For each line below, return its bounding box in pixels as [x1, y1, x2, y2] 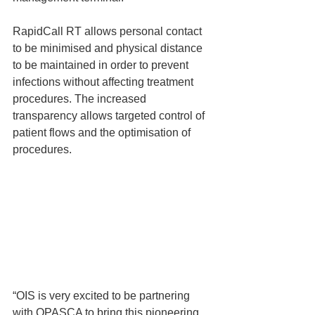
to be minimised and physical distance [13, 42, 205, 54]
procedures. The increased [13, 93, 149, 105]
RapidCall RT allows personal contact [13, 25, 205, 37]
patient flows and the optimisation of [13, 127, 193, 139]
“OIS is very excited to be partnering [13, 289, 193, 302]
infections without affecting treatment [13, 76, 196, 88]
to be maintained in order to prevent [13, 59, 191, 71]
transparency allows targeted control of [13, 110, 207, 122]
